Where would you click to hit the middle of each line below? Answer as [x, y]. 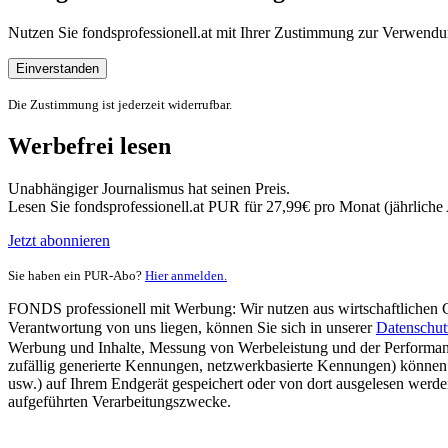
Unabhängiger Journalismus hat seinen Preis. [149, 188]
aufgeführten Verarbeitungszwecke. [119, 401]
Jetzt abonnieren [59, 240]
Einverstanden [57, 68]
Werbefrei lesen [89, 145]
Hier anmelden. [186, 275]
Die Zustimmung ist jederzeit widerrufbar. [120, 104]
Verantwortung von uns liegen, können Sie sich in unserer [192, 327]
